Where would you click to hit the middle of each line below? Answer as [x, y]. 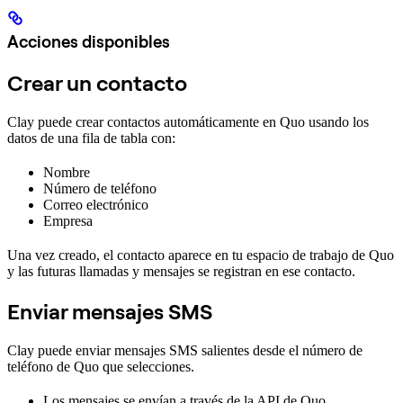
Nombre [67, 173]
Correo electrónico [96, 205]
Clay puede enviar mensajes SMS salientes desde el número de [185, 351]
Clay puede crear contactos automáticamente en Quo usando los [188, 122]
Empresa [68, 221]
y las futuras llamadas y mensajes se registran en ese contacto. [181, 272]
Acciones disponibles [89, 41]
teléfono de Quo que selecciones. [101, 367]
